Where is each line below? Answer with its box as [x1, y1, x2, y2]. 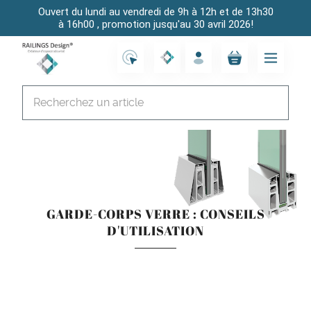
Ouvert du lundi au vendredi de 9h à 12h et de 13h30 [37, 6, 274, 18]
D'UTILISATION [107, 221, 204, 239]
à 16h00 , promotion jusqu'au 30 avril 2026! [58, 18, 253, 31]
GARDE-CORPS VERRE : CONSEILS [46, 205, 265, 222]
